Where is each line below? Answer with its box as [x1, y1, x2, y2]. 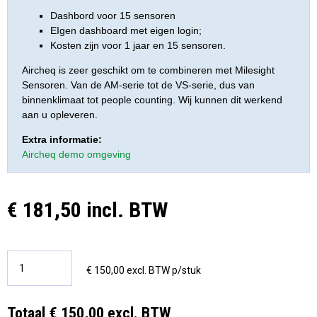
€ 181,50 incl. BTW [7, 197, 168, 222]
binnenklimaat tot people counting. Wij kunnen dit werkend [22, 94, 282, 105]
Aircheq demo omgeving [22, 149, 131, 160]
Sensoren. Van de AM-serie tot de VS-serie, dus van [22, 79, 255, 91]
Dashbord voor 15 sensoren [50, 10, 175, 21]
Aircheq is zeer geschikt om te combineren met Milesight [22, 64, 275, 76]
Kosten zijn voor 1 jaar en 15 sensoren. [50, 40, 226, 51]
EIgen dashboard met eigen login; [50, 25, 202, 36]
